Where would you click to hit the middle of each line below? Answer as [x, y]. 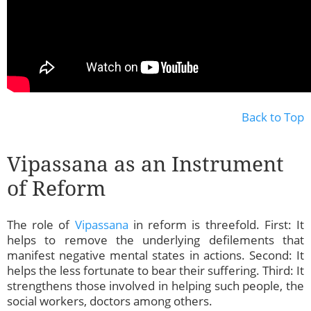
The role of [41, 225]
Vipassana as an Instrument [145, 164]
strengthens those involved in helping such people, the [155, 286]
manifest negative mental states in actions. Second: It [155, 255]
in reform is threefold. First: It [216, 225]
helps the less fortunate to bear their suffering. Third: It [155, 271]
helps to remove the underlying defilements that [155, 240]
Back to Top [273, 117]
